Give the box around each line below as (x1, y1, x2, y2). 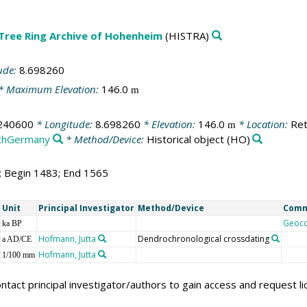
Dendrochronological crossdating (137, 232, 269, 245)
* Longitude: (33, 116, 95, 131)
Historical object (146, 132, 224, 146)
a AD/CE (1, 234, 32, 244)
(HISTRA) (162, 29, 209, 43)
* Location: (235, 116, 291, 131)
